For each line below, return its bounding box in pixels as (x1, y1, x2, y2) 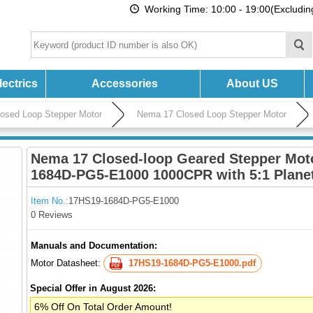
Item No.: (31, 196, 68, 206)
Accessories (92, 78, 158, 89)
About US (226, 78, 278, 89)
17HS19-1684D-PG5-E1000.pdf (129, 258, 256, 268)
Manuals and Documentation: (31, 240, 157, 251)
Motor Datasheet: (31, 258, 103, 268)
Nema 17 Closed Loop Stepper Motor (137, 109, 286, 119)
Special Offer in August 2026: (30, 283, 156, 293)
